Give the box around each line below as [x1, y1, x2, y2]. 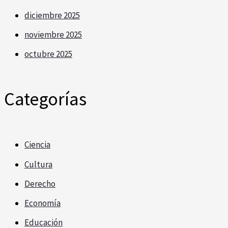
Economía [24, 197, 61, 209]
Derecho [24, 178, 55, 189]
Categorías [4, 88, 87, 111]
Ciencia [24, 139, 50, 151]
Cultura [24, 158, 52, 170]
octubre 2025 [24, 48, 72, 60]
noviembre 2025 [24, 29, 82, 41]
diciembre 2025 [24, 9, 80, 21]
